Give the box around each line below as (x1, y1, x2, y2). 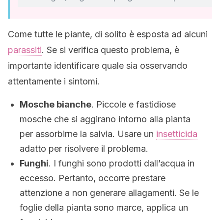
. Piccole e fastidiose (91, 99, 176, 110)
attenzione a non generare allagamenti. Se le (20, 188, 199, 198)
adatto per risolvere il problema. (20, 143, 148, 154)
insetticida (156, 129, 197, 139)
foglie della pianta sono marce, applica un (20, 202, 188, 213)
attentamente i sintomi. (8, 76, 100, 86)
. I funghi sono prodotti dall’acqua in (49, 158, 194, 168)
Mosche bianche (20, 99, 91, 110)
